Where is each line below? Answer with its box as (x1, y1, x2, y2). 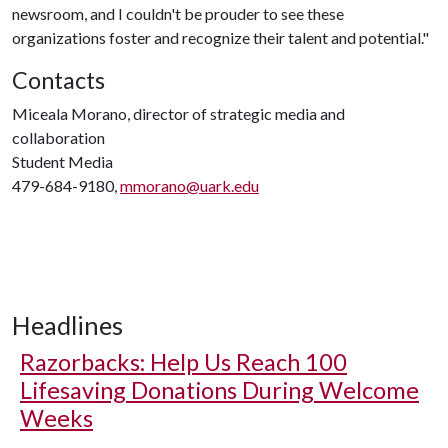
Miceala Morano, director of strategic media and (12, 104, 345, 123)
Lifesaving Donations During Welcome (20, 376, 419, 404)
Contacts (12, 66, 105, 94)
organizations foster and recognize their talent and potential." (12, 28, 432, 47)
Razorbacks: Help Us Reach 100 (20, 348, 347, 376)
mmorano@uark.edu (120, 176, 259, 195)
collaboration (12, 128, 105, 147)
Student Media (12, 152, 113, 171)
